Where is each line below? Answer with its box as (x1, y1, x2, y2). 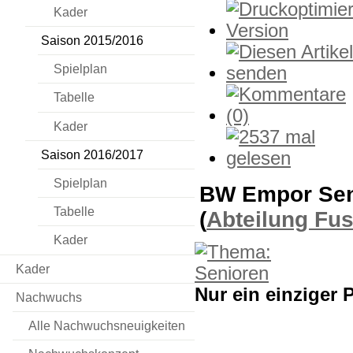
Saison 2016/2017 (41, 147, 143, 162)
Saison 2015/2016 (41, 33, 143, 47)
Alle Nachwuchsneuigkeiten (28, 319, 185, 333)
